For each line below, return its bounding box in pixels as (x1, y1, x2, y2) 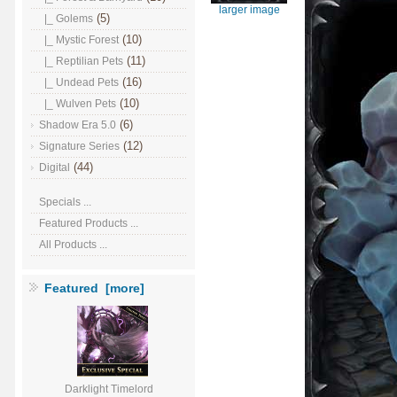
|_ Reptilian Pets (39, 55, 123, 67)
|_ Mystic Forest (39, 34, 119, 46)
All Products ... (39, 238, 107, 252)
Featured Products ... (39, 217, 138, 230)
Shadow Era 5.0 (39, 119, 116, 131)
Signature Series (39, 140, 120, 152)
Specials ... (39, 196, 91, 209)
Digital (39, 161, 70, 174)
